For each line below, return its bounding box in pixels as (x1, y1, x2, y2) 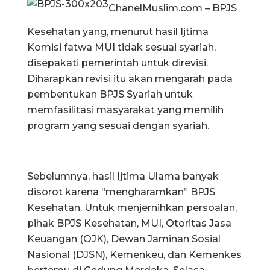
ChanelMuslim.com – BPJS (108, 2, 237, 14)
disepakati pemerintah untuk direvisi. (27, 57, 208, 69)
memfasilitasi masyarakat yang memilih (27, 104, 224, 116)
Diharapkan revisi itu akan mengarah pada (27, 72, 233, 84)
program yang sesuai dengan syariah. (27, 119, 209, 131)
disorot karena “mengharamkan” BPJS (27, 186, 215, 198)
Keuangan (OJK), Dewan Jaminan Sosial (27, 233, 221, 245)
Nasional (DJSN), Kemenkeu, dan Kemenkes (27, 248, 242, 260)
